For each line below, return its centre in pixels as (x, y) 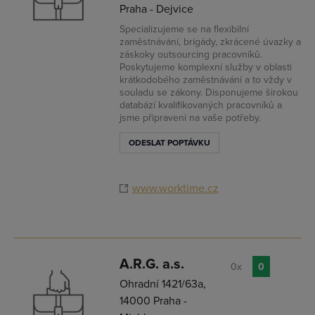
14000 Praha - (153, 301)
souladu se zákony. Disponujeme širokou (209, 92)
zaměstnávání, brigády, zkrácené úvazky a (210, 42)
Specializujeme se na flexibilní (184, 29)
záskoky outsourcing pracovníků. (191, 54)
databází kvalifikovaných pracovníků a (201, 105)
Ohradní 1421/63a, (163, 284)
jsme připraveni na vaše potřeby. (190, 118)
